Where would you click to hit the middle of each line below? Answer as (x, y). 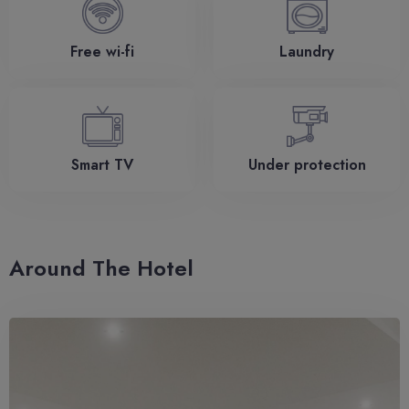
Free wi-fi (102, 51)
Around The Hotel (101, 267)
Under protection (307, 164)
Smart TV (102, 164)
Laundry (307, 51)
